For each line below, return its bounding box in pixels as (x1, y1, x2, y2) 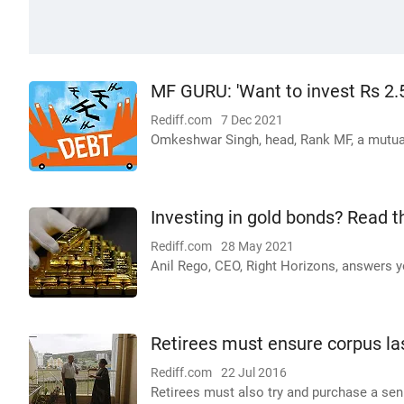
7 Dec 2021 (221, 113, 283, 127)
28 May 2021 (221, 239, 294, 253)
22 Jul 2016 (221, 365, 287, 380)
